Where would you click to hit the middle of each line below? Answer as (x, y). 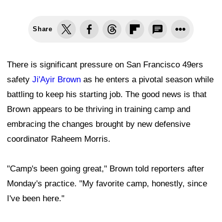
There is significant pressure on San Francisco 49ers (105, 65)
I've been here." (36, 199)
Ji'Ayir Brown (56, 80)
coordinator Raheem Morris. (59, 139)
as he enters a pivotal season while (147, 80)
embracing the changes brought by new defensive (99, 124)
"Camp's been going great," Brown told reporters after (106, 169)
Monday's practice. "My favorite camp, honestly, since (107, 184)
